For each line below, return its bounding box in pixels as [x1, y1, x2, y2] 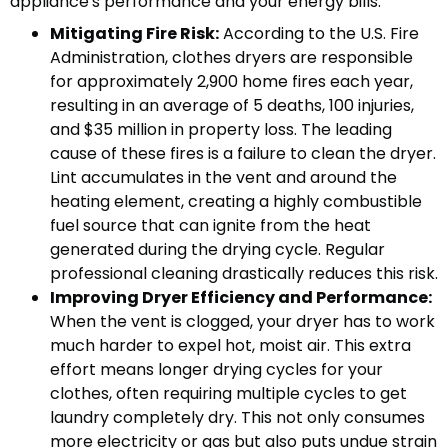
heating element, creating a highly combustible [50, 190, 422, 214]
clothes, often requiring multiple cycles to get [50, 382, 407, 406]
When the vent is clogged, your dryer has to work [50, 310, 435, 334]
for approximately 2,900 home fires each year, [50, 70, 413, 94]
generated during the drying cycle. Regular [50, 238, 385, 262]
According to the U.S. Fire [219, 22, 419, 46]
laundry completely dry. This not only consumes [50, 406, 425, 430]
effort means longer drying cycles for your [50, 358, 383, 382]
